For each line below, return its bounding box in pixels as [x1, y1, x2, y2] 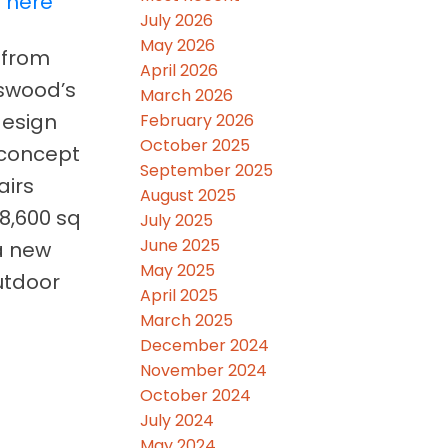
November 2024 [140, 358, 268, 382]
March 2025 [140, 308, 234, 332]
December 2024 [140, 333, 270, 357]
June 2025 [140, 233, 221, 257]
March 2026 [140, 83, 234, 107]
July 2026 [140, 8, 214, 32]
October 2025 [140, 133, 251, 157]
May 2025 [140, 258, 216, 282]
